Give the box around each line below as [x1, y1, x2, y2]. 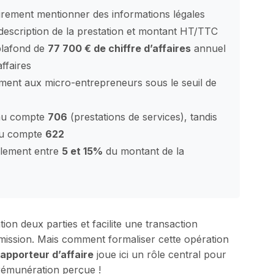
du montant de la [103, 145, 184, 157]
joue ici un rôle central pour [94, 248, 226, 261]
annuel [191, 42, 226, 54]
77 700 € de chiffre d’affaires [48, 42, 191, 54]
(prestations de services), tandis [67, 111, 217, 123]
